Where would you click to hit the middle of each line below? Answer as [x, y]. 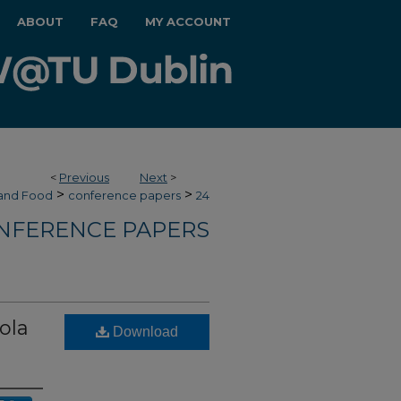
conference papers [124, 195]
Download [144, 332]
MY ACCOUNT [188, 21]
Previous [84, 177]
